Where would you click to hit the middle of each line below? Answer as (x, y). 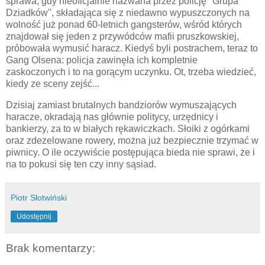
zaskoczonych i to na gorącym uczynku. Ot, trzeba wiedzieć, (131, 72)
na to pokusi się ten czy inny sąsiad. (81, 164)
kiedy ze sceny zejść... (53, 83)
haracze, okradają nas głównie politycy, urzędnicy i (112, 117)
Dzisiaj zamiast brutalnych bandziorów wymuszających (121, 105)
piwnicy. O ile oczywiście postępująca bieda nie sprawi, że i (130, 152)
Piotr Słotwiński (39, 197)
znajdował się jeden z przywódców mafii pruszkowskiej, (122, 36)
